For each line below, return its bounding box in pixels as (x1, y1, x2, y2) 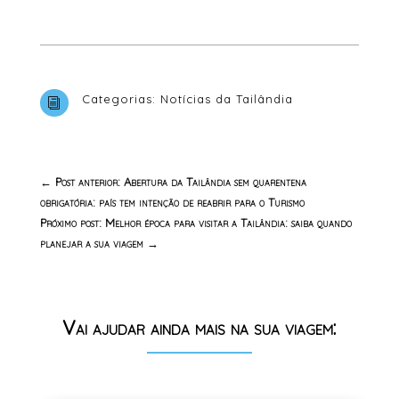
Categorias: (81, 92, 160, 107)
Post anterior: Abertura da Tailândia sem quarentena (54, 175, 306, 190)
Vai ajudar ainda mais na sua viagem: (62, 315, 337, 341)
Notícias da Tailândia (159, 92, 293, 107)
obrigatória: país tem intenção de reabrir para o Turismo (39, 195, 305, 210)
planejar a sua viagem (39, 236, 143, 251)
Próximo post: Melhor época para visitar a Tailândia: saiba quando (39, 216, 352, 231)
